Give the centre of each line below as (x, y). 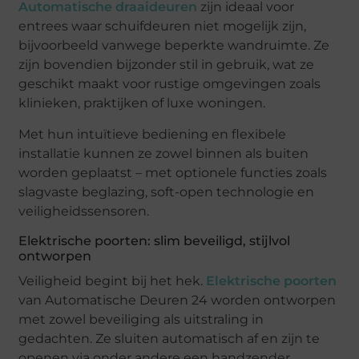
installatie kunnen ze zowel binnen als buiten (164, 153)
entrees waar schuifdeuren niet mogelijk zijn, (163, 26)
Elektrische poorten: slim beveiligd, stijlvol (155, 240)
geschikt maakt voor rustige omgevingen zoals (170, 84)
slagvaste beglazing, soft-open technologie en (167, 192)
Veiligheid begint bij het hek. (113, 280)
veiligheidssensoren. (84, 211)
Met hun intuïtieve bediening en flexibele (153, 134)
